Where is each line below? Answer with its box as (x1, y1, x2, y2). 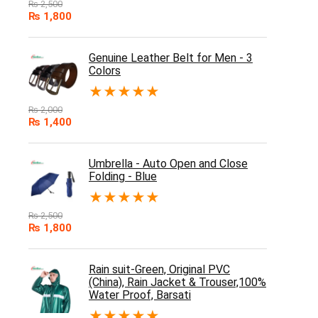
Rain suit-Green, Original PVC (89, 262, 230, 276)
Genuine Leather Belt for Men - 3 (89, 50, 253, 65)
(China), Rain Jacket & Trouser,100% (89, 275, 266, 289)
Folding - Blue (89, 169, 157, 183)
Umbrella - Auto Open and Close (89, 156, 248, 170)
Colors (89, 63, 121, 77)
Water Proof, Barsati (89, 287, 191, 302)
